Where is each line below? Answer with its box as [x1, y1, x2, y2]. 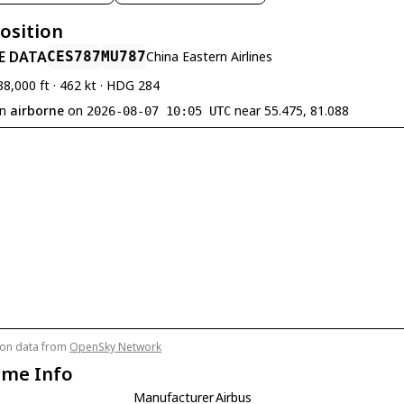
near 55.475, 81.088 [231, 102, 350, 119]
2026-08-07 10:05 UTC [87, 104, 232, 118]
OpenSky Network [69, 339, 162, 354]
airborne [10, 102, 65, 119]
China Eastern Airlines [146, 48, 273, 65]
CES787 [47, 48, 102, 65]
